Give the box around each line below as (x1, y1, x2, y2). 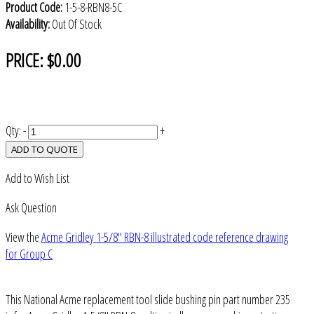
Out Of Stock (52, 15, 102, 32)
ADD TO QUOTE (11, 142, 78, 156)
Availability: (6, 15, 50, 32)
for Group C (6, 245, 53, 262)
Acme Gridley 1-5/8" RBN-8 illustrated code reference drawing (41, 228, 288, 245)
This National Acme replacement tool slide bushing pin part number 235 (6, 291, 290, 308)
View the (6, 228, 41, 245)
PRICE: (6, 47, 47, 73)
